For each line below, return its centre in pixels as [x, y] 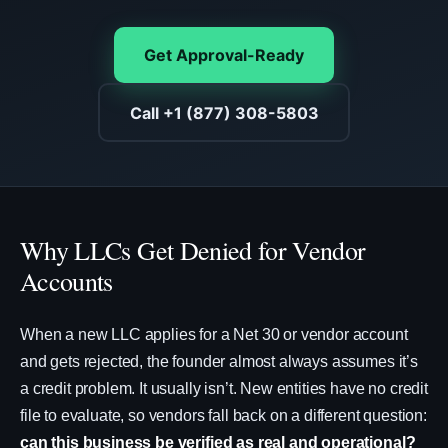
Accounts [66, 281]
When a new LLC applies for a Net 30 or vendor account [214, 334]
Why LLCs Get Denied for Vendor [193, 250]
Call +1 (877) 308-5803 [224, 112]
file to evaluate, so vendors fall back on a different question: [223, 415]
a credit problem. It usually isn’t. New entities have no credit [224, 388]
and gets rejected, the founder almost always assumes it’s [219, 361]
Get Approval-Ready [224, 55]
